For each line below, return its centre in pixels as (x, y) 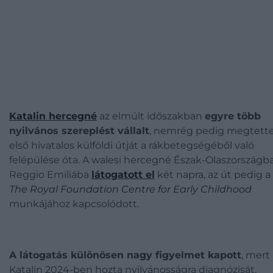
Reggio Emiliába (50, 175)
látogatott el (123, 175)
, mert (256, 255)
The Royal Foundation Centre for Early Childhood (130, 189)
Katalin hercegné (53, 116)
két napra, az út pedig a (213, 175)
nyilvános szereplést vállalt (79, 131)
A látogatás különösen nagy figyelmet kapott (125, 255)
